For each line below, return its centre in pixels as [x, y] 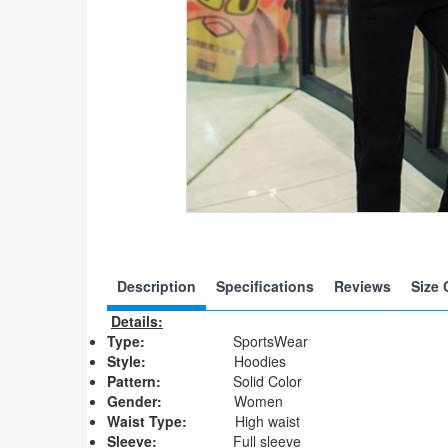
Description [156, 286]
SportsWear [228, 341]
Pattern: [134, 381]
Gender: [134, 401]
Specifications [265, 286]
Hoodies [218, 361]
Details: [137, 321]
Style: [128, 361]
